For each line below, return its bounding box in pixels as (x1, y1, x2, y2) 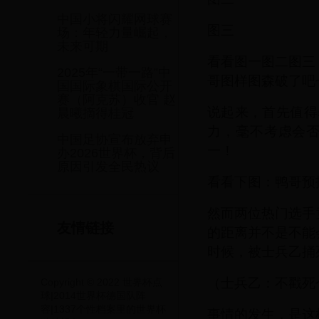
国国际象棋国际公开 (57, 79, 172, 94)
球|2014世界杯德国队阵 (41, 289, 146, 301)
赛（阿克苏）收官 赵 (57, 93, 176, 108)
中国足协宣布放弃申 (57, 132, 172, 147)
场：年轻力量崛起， (57, 26, 172, 41)
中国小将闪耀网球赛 (57, 12, 172, 27)
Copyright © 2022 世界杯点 (41, 276, 162, 288)
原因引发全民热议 (57, 159, 159, 174)
